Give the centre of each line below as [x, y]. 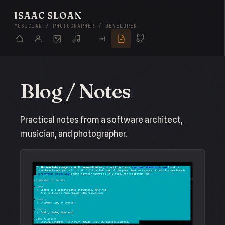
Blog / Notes [76, 91]
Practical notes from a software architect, [101, 119]
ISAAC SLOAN [48, 15]
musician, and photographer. [74, 133]
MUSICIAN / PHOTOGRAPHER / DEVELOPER [76, 26]
